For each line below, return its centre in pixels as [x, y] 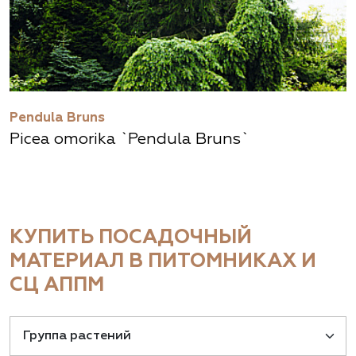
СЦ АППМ [57, 286]
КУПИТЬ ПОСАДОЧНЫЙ [131, 238]
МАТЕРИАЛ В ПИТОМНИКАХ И [163, 262]
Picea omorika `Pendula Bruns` [129, 139]
